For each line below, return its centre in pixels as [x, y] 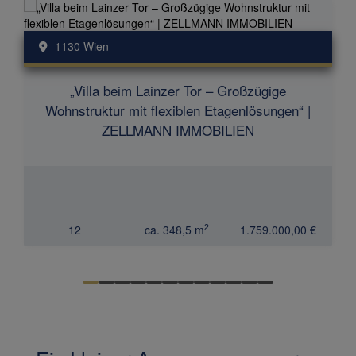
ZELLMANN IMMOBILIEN [178, 130]
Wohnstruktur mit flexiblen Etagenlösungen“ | [178, 110]
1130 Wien [82, 46]
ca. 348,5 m [174, 230]
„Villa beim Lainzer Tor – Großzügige [178, 90]
